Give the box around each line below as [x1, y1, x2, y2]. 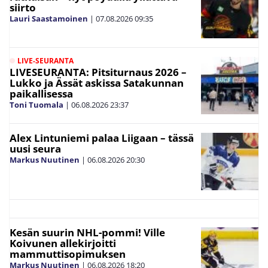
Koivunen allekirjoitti [10, 236, 116, 250]
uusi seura [10, 141, 61, 156]
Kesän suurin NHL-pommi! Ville [10, 225, 165, 239]
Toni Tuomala [10, 99, 63, 110]
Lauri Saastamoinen [10, 13, 88, 24]
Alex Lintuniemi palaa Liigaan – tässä [10, 130, 194, 145]
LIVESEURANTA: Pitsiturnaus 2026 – [10, 65, 187, 79]
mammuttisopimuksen [10, 246, 126, 261]
